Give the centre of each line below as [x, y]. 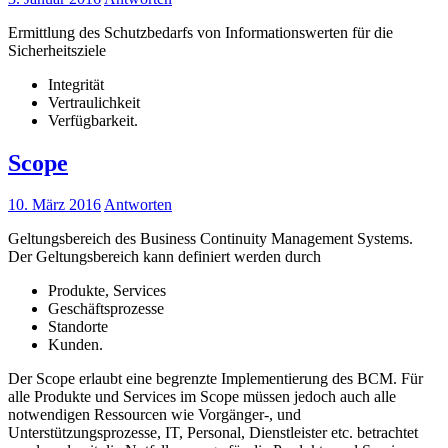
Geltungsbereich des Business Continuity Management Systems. [210, 239]
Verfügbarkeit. [93, 120]
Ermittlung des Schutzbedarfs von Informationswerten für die [200, 32]
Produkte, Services [107, 291]
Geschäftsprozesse [106, 309]
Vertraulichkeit [94, 102]
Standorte [78, 327]
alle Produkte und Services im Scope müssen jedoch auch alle [202, 397]
